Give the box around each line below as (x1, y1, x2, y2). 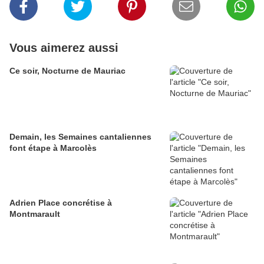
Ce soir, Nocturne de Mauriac (9, 66, 126, 76)
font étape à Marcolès (9, 143, 97, 153)
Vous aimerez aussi (9, 41, 118, 55)
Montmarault (9, 209, 60, 219)
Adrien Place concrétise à (9, 198, 112, 208)
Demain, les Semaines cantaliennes (9, 132, 151, 142)
